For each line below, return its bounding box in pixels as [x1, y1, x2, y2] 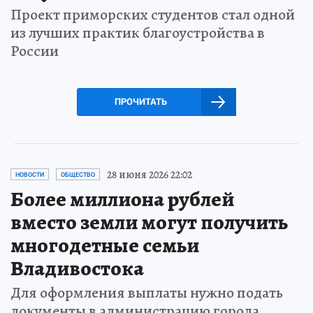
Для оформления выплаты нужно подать [10, 282, 283, 303]
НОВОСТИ [15, 170, 44, 178]
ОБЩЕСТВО [61, 170, 95, 178]
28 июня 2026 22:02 [107, 166, 192, 182]
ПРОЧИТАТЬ [114, 96, 167, 107]
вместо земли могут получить [10, 208, 288, 236]
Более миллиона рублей [10, 184, 234, 213]
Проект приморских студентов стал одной [10, 3, 295, 25]
